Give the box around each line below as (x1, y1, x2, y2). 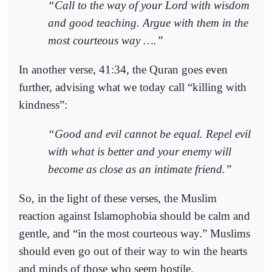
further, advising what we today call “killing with (19, 80, 246, 93)
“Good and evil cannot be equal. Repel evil (48, 127, 251, 141)
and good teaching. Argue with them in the (48, 16, 248, 29)
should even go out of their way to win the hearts (19, 245, 247, 258)
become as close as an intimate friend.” (48, 163, 232, 176)
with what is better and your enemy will (48, 145, 231, 158)
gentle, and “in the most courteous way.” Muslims (19, 227, 250, 240)
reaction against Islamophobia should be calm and (19, 209, 250, 223)
